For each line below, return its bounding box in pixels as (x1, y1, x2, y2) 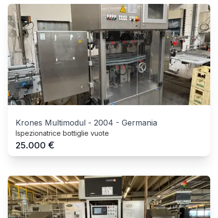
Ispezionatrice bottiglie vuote (16, 128, 109, 137)
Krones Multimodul (16, 117, 86, 127)
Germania (122, 117, 157, 127)
